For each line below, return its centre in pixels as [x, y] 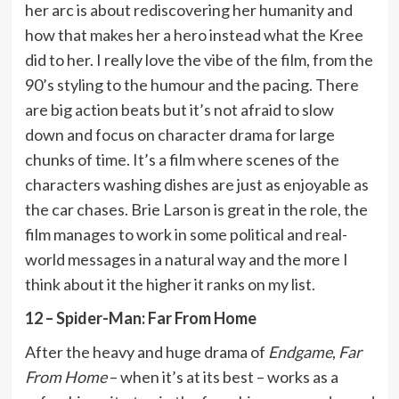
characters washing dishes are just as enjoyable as [196, 184]
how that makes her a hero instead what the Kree [194, 34]
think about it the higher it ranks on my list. [170, 284]
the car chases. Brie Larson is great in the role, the [196, 209]
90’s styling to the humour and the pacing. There [191, 84]
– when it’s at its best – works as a [222, 376]
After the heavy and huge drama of [146, 351]
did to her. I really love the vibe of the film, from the [199, 59]
